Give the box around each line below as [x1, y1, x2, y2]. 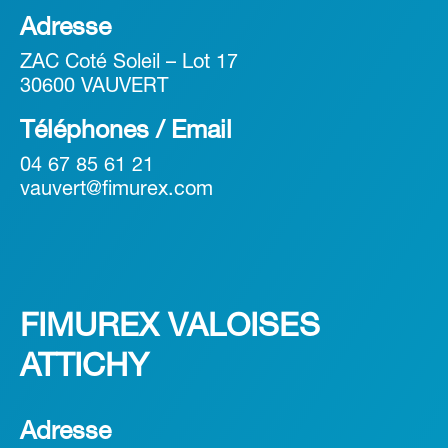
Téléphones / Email [20, 120, 232, 144]
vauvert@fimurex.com [20, 181, 213, 200]
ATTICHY [20, 353, 149, 383]
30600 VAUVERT [20, 78, 168, 97]
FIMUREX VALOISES [20, 313, 320, 343]
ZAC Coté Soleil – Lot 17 [20, 54, 238, 73]
